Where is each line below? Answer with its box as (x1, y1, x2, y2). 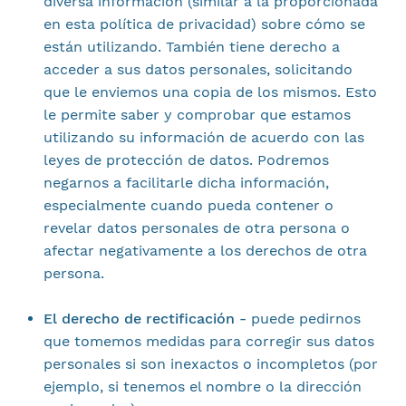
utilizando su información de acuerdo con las (43, 129, 364, 146)
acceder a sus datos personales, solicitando (43, 61, 353, 78)
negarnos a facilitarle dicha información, (43, 174, 329, 191)
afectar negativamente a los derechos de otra (43, 242, 367, 259)
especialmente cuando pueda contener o (43, 197, 333, 214)
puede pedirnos (246, 310, 361, 327)
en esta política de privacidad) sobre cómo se (43, 15, 365, 33)
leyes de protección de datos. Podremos (43, 151, 329, 169)
